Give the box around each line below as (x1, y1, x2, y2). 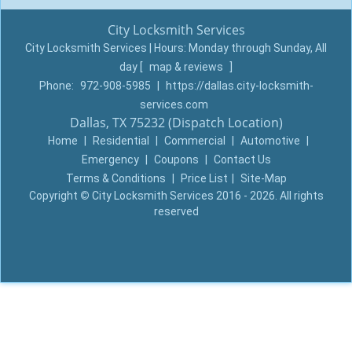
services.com (140, 98, 208, 111)
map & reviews (149, 60, 225, 73)
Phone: (38, 79, 76, 92)
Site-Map (240, 172, 287, 185)
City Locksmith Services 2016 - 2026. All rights (89, 189, 324, 202)
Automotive (240, 134, 300, 147)
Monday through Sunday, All (189, 42, 327, 54)
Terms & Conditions (65, 172, 166, 185)
